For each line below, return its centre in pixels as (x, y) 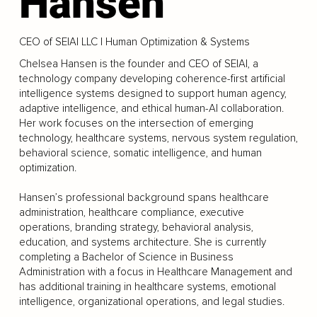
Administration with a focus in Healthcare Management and (155, 272)
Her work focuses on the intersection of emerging (136, 123)
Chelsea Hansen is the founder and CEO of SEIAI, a (138, 64)
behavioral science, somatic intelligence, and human (140, 153)
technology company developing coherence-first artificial (152, 79)
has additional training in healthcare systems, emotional (147, 287)
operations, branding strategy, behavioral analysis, (136, 227)
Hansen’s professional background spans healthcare (144, 197)
